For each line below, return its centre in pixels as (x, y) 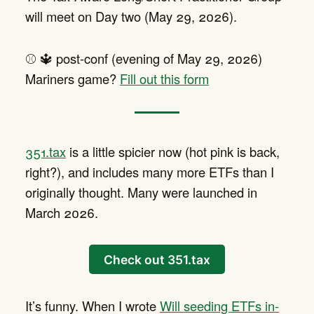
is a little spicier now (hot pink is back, (173, 151)
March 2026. (62, 212)
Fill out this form (164, 79)
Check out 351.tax (157, 259)
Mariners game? (73, 79)
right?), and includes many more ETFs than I (150, 171)
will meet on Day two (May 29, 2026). (131, 16)
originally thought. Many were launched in (141, 192)
